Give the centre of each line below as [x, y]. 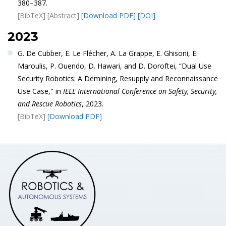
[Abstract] [63, 15]
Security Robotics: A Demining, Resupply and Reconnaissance [118, 78]
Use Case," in [40, 91]
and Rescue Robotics [49, 103]
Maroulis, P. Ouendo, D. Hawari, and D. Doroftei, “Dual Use [114, 66]
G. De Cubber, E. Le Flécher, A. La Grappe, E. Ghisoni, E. [107, 53]
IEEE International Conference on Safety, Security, [140, 91]
